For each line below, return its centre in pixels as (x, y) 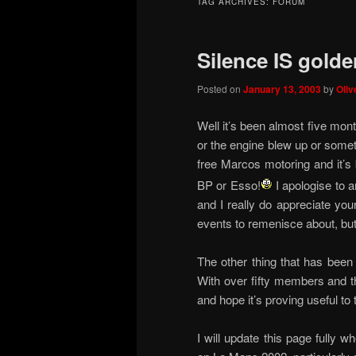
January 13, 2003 (282, 89)
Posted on (220, 89)
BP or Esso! (229, 184)
